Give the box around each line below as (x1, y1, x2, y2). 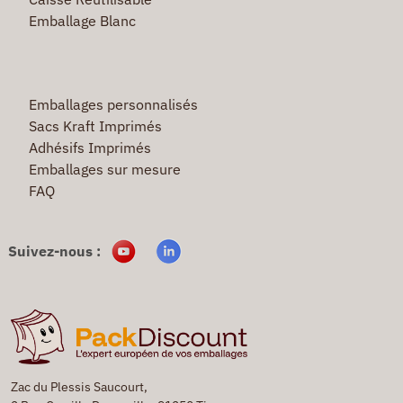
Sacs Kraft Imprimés (28, 116, 162, 135)
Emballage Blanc (28, 11, 136, 30)
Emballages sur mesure (28, 159, 181, 178)
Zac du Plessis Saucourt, (11, 378, 148, 395)
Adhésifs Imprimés (28, 138, 151, 157)
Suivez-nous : (8, 241, 101, 260)
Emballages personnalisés (28, 94, 198, 113)
